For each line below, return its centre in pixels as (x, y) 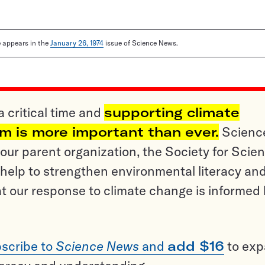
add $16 (196, 246)
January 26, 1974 (77, 43)
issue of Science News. (141, 43)
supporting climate (172, 113)
